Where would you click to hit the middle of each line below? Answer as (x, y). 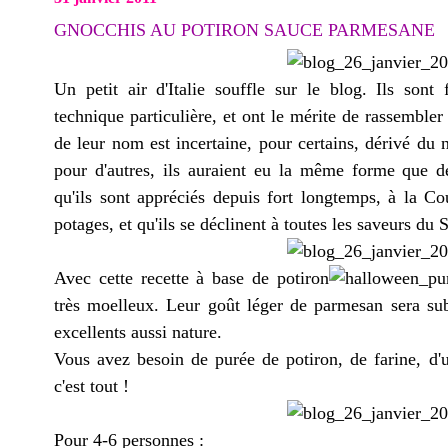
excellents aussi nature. (138, 332)
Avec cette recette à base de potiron (191, 278)
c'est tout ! (91, 386)
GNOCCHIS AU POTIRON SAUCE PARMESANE (244, 30)
